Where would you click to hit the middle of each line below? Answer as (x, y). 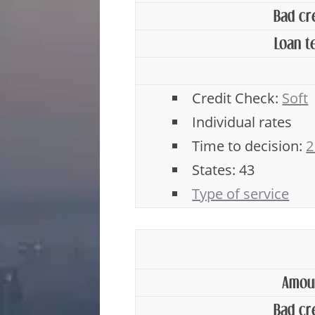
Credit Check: (237, 98)
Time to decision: (249, 146)
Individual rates (242, 122)
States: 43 (224, 170)
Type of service (241, 194)
